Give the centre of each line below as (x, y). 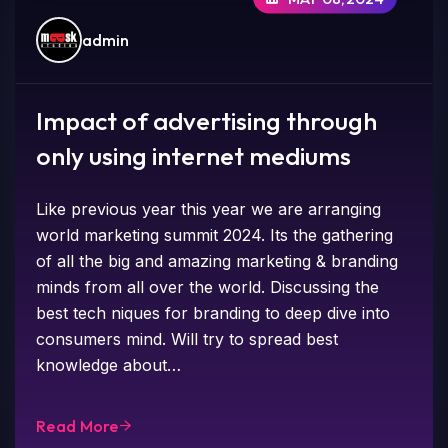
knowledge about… (109, 364)
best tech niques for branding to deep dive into (213, 312)
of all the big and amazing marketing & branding (217, 260)
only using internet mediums (194, 155)
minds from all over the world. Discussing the (208, 286)
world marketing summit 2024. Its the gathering (215, 234)
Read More (77, 425)
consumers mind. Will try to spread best (187, 338)
